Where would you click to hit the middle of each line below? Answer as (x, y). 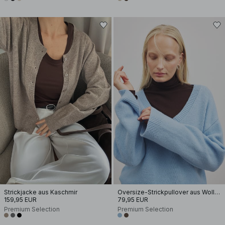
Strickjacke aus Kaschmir (41, 192)
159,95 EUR (20, 200)
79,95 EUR (133, 200)
